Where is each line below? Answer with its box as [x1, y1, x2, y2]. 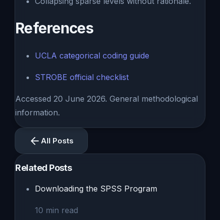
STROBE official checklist [35, 72, 129, 82]
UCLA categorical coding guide [35, 51, 150, 61]
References [15, 19, 94, 37]
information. [15, 108, 60, 118]
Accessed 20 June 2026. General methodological [15, 94, 198, 104]
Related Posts [15, 163, 72, 173]
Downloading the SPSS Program [35, 184, 158, 194]
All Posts [41, 136, 74, 146]
